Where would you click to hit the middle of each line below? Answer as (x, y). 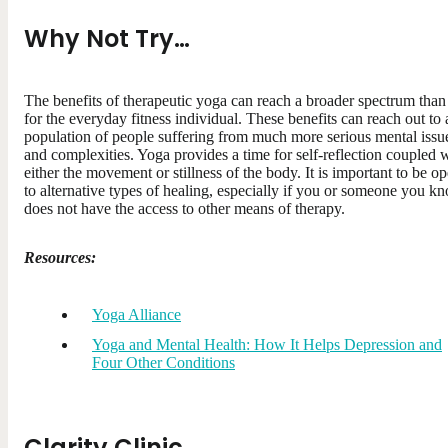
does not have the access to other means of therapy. (184, 208)
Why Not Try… (107, 38)
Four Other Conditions (163, 362)
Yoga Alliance (136, 314)
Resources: (60, 257)
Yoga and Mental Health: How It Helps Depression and (267, 344)
